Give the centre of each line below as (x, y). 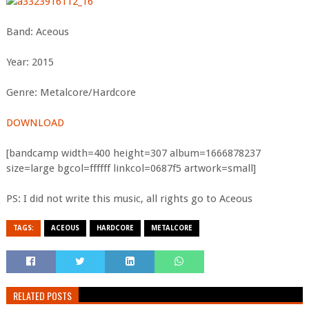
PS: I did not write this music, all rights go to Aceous (129, 199)
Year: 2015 (30, 62)
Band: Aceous (37, 32)
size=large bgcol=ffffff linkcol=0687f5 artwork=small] (131, 168)
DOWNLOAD (35, 123)
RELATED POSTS (42, 296)
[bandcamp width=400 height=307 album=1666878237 (133, 153)
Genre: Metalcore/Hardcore (71, 92)
